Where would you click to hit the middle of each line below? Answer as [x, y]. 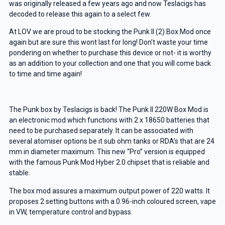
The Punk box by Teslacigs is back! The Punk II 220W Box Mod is [108, 110]
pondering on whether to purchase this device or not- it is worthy [110, 53]
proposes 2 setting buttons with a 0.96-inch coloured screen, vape [112, 201]
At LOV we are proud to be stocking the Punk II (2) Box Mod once [110, 32]
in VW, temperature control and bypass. [71, 212]
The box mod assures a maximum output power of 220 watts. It [109, 191]
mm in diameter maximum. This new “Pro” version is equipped [107, 152]
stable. [19, 173]
